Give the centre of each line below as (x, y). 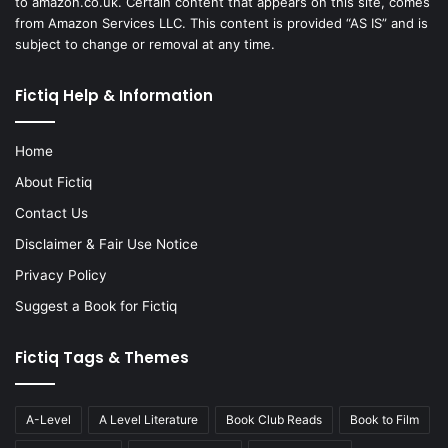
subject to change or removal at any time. (145, 44)
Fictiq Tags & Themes (102, 358)
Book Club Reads (274, 420)
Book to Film (384, 420)
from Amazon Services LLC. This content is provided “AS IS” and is (221, 23)
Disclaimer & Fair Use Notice (106, 244)
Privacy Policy (61, 275)
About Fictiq (53, 182)
